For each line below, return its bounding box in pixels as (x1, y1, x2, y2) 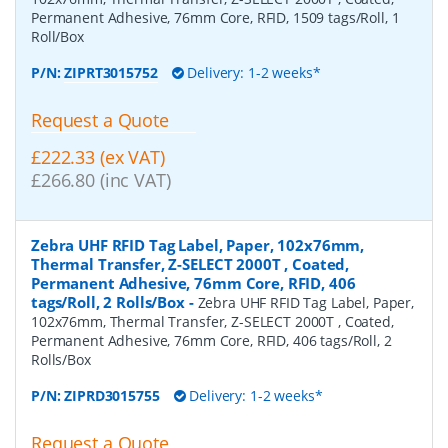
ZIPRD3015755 (64, 385, 160, 405)
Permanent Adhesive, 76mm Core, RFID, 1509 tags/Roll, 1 (31, 8, 400, 28)
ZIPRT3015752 (64, 63, 158, 83)
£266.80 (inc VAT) (31, 168, 171, 193)
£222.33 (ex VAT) (31, 145, 165, 170)
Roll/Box (31, 27, 84, 47)
